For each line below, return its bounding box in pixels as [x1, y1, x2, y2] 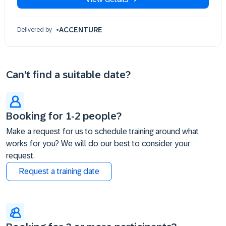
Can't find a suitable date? [6, 69, 131, 80]
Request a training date [19, 167, 99, 176]
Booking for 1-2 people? [6, 110, 122, 122]
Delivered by [17, 26, 52, 33]
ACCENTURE [59, 26, 102, 34]
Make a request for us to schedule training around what [6, 127, 199, 136]
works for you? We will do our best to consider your [6, 139, 190, 148]
